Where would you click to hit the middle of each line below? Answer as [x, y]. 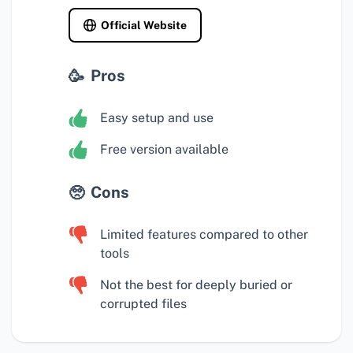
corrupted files [143, 304]
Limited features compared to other [204, 235]
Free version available [164, 150]
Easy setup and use [157, 118]
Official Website [144, 26]
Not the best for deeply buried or [196, 285]
